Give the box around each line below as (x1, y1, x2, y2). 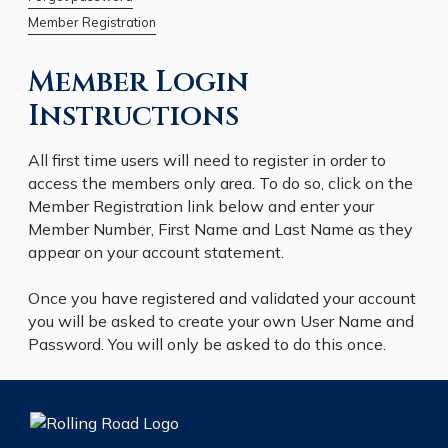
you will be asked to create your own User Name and (28, 311, 414, 331)
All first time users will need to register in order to (28, 150, 386, 170)
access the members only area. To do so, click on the (28, 173, 413, 193)
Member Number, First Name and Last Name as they (28, 219, 413, 239)
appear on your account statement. (28, 242, 284, 262)
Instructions (28, 97, 239, 136)
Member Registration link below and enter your (28, 196, 374, 216)
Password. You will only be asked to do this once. (28, 334, 386, 354)
